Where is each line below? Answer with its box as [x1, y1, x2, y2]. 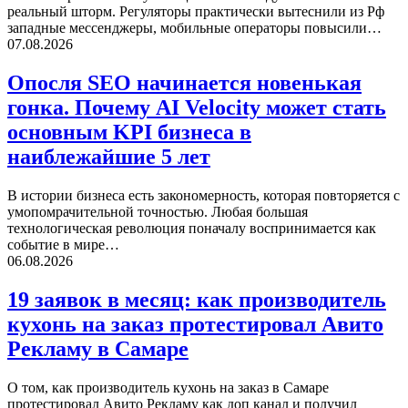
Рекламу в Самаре [7, 336, 189, 361]
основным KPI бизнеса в [7, 119, 251, 144]
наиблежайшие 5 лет [7, 144, 210, 168]
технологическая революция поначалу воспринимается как [7, 219, 376, 236]
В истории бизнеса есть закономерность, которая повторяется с [7, 187, 400, 203]
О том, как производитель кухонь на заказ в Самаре [7, 379, 329, 395]
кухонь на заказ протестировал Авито [7, 311, 383, 336]
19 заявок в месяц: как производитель [7, 287, 386, 311]
